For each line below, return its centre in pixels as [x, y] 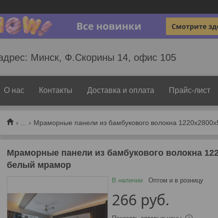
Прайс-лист [190, 90]
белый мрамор [39, 165]
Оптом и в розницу [176, 180]
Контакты [56, 90]
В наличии [127, 180]
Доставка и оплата [121, 90]
